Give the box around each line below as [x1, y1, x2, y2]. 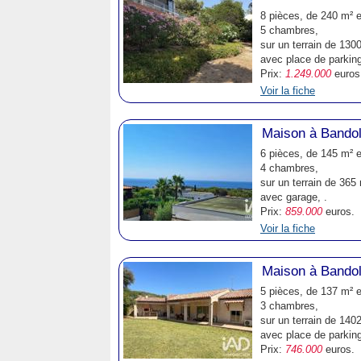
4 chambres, [260, 162, 318, 174]
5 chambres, [260, 24, 318, 36]
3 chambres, [260, 300, 318, 312]
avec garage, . [260, 191, 327, 203]
